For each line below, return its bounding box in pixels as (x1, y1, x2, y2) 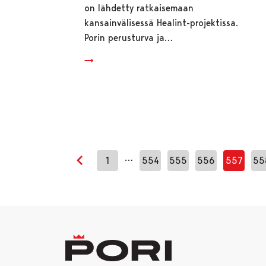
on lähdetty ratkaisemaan (84, 2, 194, 14)
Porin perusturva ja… (84, 31, 173, 43)
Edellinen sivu (79, 162, 136, 174)
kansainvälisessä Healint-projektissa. (84, 17, 239, 28)
